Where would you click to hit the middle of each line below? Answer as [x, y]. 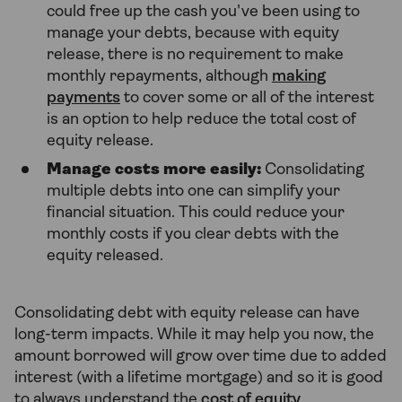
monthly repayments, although [159, 77]
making [299, 77]
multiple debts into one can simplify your [193, 192]
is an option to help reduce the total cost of [201, 120]
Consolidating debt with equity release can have [187, 314]
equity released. [105, 257]
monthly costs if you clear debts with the [193, 235]
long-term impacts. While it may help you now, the [194, 336]
